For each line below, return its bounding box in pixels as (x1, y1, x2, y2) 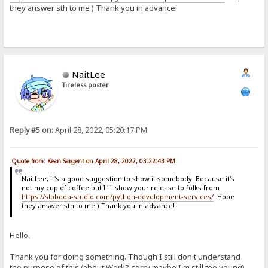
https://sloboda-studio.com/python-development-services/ (21, 191, 214, 201)
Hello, (10, 230, 31, 241)
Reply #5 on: (10, 125, 54, 136)
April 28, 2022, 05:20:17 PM (53, 125, 148, 136)
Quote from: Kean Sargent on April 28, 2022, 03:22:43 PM (11, 156, 176, 165)
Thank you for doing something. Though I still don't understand (10, 251, 241, 263)
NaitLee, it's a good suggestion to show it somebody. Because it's (21, 173, 234, 183)
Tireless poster (62, 81, 109, 90)
